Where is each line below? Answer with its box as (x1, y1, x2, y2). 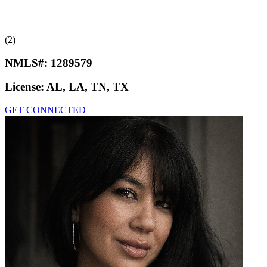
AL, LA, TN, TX (46, 80, 129, 94)
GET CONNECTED (5, 105, 86, 116)
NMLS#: (5, 56, 51, 69)
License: (5, 80, 46, 94)
